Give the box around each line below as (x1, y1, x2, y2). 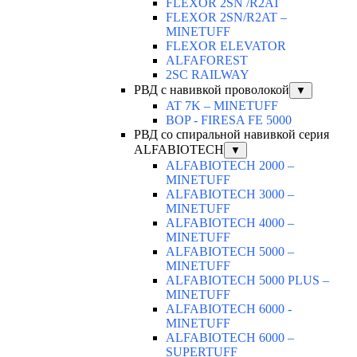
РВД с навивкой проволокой (134, 83, 289, 97)
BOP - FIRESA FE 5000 (166, 113, 292, 127)
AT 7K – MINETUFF (166, 99, 278, 113)
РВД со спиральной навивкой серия (134, 127, 329, 142)
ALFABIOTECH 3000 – (166, 187, 294, 202)
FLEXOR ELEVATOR (166, 39, 286, 53)
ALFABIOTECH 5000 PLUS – (166, 273, 329, 288)
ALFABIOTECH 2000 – (166, 159, 294, 173)
